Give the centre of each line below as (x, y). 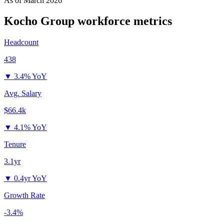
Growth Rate (24, 195)
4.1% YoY (30, 127)
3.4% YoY (30, 76)
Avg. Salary (23, 93)
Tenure (15, 144)
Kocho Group (39, 21)
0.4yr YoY (30, 178)
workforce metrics (123, 21)
